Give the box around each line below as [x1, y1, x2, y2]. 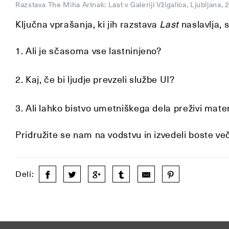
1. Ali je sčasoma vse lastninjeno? [15, 45, 167, 57]
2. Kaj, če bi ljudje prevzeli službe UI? [15, 74, 175, 86]
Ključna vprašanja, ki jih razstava [15, 18, 160, 31]
